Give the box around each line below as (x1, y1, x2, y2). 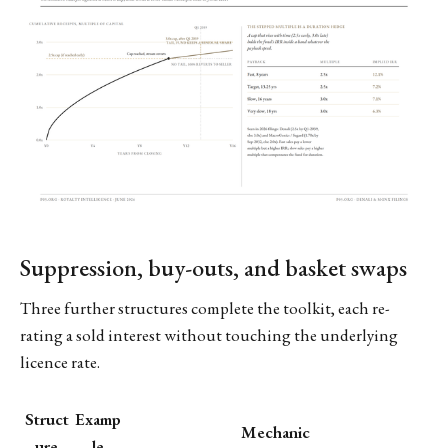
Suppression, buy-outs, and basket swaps (20, 252, 407, 284)
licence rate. (20, 350, 100, 373)
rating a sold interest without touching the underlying (20, 323, 398, 346)
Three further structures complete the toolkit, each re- (20, 296, 390, 319)
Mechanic (240, 420, 310, 443)
